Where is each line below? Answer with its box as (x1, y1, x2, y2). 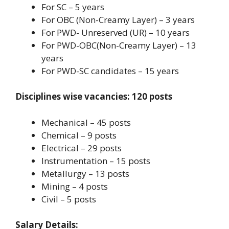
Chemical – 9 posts (41, 129, 117, 141)
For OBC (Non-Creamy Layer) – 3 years (41, 13, 195, 26)
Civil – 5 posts (41, 193, 96, 205)
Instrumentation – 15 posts (41, 154, 150, 167)
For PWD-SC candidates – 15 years (41, 64, 179, 77)
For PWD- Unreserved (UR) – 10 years (41, 26, 190, 38)
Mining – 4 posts (41, 180, 108, 192)
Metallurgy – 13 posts (41, 167, 129, 179)
